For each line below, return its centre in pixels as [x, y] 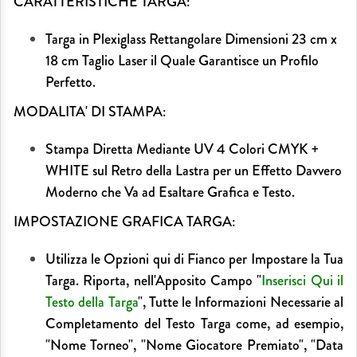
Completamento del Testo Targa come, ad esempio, [194, 324]
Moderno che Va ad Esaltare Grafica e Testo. [170, 192]
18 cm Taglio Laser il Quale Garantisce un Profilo [182, 61]
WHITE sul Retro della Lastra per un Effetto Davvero [194, 171]
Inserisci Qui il [303, 281]
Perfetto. [71, 82]
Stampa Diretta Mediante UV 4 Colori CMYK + [182, 149]
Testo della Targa [92, 302]
